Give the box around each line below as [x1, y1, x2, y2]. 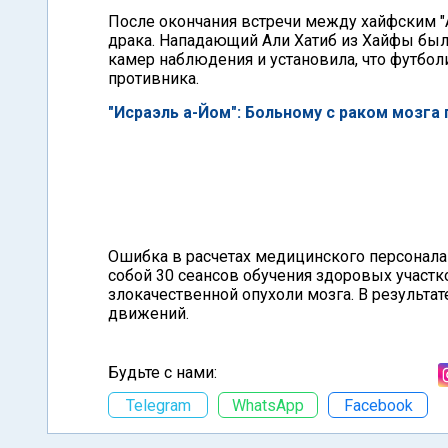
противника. [108, 69, 199, 88]
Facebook [343, 395, 413, 415]
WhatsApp [232, 395, 304, 415]
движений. [108, 304, 189, 323]
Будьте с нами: [108, 363, 217, 382]
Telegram [125, 395, 191, 415]
